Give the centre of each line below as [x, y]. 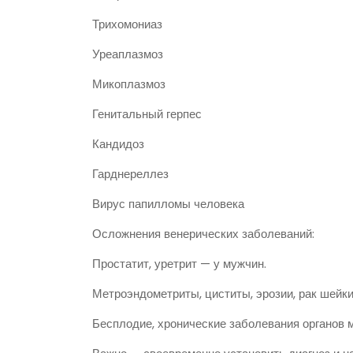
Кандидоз [118, 144]
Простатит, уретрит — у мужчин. [179, 264]
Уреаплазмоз [128, 54]
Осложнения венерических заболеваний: [203, 234]
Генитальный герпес [147, 114]
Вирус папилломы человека [168, 204]
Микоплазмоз [129, 84]
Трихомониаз [127, 24]
